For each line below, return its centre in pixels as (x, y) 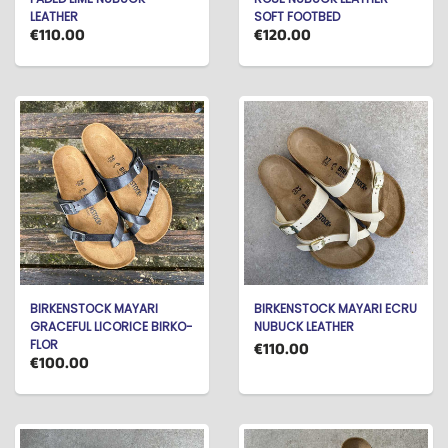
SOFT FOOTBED (297, 16)
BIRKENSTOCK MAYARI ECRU (335, 308)
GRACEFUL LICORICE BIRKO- (111, 326)
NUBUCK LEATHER (304, 326)
